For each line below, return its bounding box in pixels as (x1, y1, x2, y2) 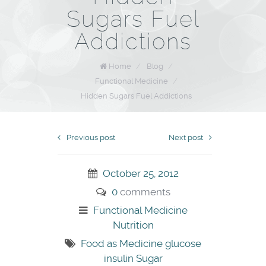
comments (117, 186, 170, 198)
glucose (165, 237, 201, 250)
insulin (103, 252, 136, 265)
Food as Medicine (81, 237, 165, 250)
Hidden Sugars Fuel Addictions (80, 91, 192, 101)
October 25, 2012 (102, 167, 179, 180)
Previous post (66, 133, 115, 142)
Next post (168, 133, 203, 142)
